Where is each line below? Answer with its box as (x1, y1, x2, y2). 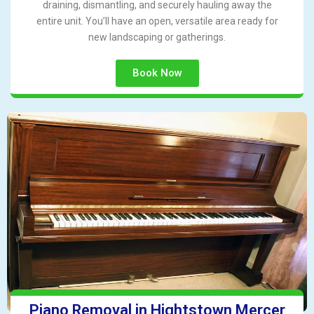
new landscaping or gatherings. (88, 32, 226, 43)
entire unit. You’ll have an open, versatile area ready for (36, 15, 278, 27)
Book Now (132, 67, 182, 80)
